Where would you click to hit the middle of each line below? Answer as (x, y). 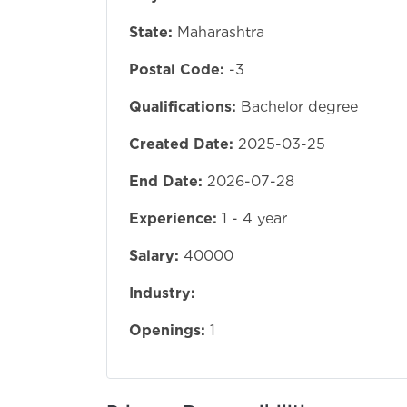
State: (151, 32)
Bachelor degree (299, 106)
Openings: (167, 330)
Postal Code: (177, 69)
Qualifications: (183, 106)
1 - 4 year (254, 218)
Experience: (173, 218)
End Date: (166, 181)
